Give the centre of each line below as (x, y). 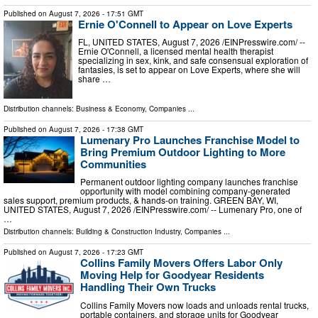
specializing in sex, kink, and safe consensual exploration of (193, 60)
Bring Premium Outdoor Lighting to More (183, 152)
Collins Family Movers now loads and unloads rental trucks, (194, 305)
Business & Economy (110, 108)
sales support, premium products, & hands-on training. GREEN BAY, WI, (141, 200)
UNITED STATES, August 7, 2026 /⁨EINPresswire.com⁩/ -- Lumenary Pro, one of (153, 209)
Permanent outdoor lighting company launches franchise (189, 182)
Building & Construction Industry (128, 232)
